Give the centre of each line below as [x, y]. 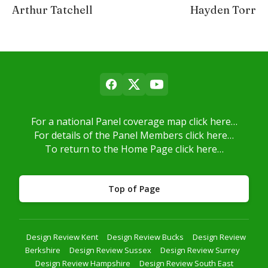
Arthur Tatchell [52, 10]
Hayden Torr [223, 10]
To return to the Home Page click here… [134, 149]
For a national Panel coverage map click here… [134, 121]
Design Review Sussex [110, 250]
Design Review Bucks [145, 237]
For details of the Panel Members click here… [134, 135]
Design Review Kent [62, 237]
